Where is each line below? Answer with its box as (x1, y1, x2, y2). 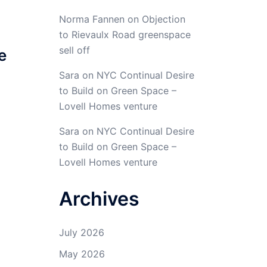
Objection (141, 13, 185, 25)
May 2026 (58, 248, 105, 260)
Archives (58, 187, 139, 210)
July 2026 (58, 226, 104, 238)
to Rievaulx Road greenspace (58, 29, 191, 41)
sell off (58, 44, 90, 56)
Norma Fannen (58, 13, 125, 25)
